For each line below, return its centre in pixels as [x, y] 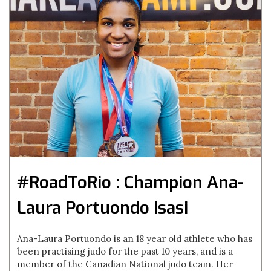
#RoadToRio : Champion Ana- [131, 182]
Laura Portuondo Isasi [103, 208]
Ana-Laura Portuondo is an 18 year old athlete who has [135, 239]
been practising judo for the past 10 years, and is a [125, 251]
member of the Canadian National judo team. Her [125, 264]
